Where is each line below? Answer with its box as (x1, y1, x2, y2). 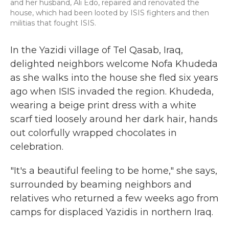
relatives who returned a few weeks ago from (10, 193, 219, 204)
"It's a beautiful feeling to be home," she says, (10, 165, 217, 176)
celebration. (10, 141, 63, 152)
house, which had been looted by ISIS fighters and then (10, 8, 209, 17)
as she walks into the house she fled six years (10, 72, 218, 83)
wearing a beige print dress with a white (10, 100, 196, 111)
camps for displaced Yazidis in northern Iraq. (10, 207, 213, 218)
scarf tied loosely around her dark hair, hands (10, 113, 218, 125)
